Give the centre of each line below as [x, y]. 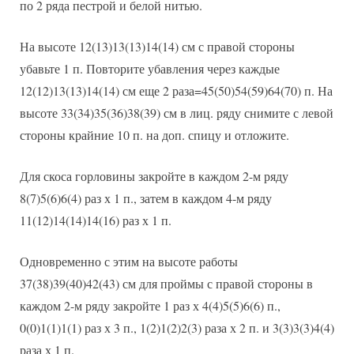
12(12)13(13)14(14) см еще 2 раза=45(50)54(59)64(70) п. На [176, 91]
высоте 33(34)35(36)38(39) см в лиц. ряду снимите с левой [177, 113]
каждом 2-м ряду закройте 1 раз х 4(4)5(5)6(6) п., [150, 306]
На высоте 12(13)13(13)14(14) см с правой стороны [157, 47]
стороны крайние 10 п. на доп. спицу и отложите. [154, 135]
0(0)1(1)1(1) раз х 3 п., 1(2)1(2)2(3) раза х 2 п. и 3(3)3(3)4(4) [177, 328]
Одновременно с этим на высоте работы [129, 262]
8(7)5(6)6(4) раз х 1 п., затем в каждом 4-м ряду [146, 198]
